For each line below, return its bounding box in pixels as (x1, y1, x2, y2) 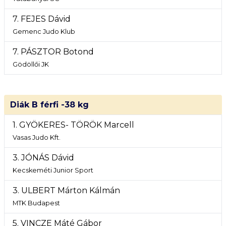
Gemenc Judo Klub (13, 28, 75, 35)
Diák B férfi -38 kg (10, 100, 89, 109)
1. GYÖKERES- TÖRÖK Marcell (13, 120, 134, 130)
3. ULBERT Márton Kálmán (13, 186, 120, 195)
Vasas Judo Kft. (13, 134, 61, 141)
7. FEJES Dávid (13, 14, 71, 24)
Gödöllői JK (13, 61, 49, 68)
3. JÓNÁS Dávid (13, 153, 74, 162)
